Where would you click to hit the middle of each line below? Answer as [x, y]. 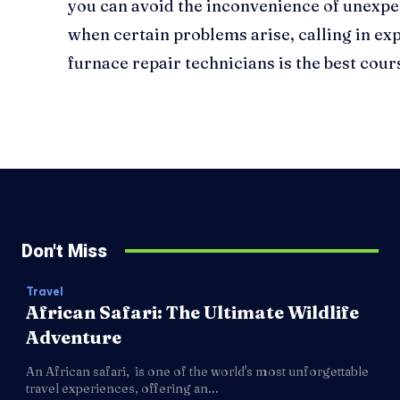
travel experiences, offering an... [122, 388]
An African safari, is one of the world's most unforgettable [197, 371]
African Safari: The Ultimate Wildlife [192, 312]
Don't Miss [64, 250]
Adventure [74, 337]
